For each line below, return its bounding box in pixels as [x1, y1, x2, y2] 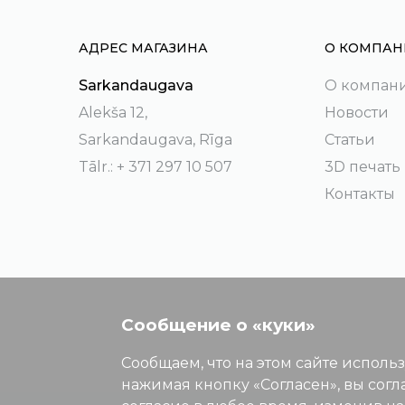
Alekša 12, [79, 104, 147, 121]
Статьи [325, 131, 376, 148]
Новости [325, 104, 390, 121]
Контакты [325, 185, 396, 202]
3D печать [325, 158, 401, 175]
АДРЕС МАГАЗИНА [79, 40, 208, 56]
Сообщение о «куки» [121, 315, 316, 335]
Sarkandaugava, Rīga [79, 131, 232, 148]
